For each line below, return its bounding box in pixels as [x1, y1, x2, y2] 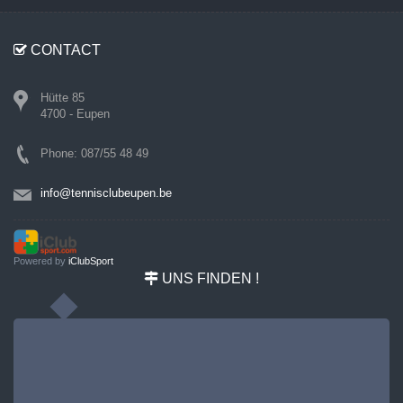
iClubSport [68, 255, 113, 266]
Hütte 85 [40, 91, 85, 104]
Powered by [13, 255, 68, 266]
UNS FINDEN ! [158, 270, 259, 286]
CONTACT [27, 42, 101, 58]
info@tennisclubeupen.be [40, 186, 172, 200]
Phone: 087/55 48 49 [40, 147, 148, 160]
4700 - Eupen [40, 107, 110, 121]
